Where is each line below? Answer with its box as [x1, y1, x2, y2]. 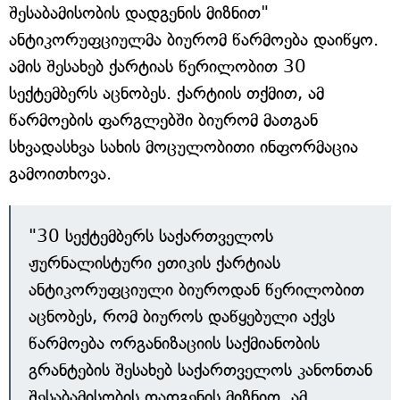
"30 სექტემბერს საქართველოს [29, 226, 273, 246]
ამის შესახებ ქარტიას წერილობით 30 [9, 56, 306, 77]
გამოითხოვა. [9, 163, 112, 184]
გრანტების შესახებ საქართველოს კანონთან [29, 360, 372, 380]
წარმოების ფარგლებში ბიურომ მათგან [9, 110, 318, 130]
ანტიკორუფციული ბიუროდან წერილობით [29, 279, 364, 300]
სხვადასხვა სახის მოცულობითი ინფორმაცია [9, 137, 358, 157]
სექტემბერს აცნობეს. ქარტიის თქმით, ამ [9, 83, 324, 104]
